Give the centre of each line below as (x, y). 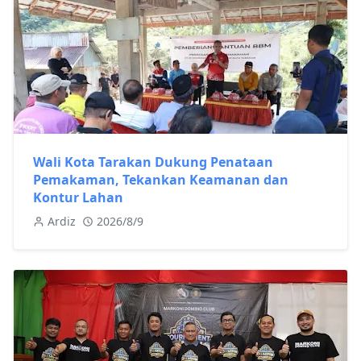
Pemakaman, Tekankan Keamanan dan (161, 179)
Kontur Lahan (78, 197)
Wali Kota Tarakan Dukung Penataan (153, 162)
